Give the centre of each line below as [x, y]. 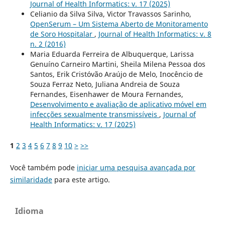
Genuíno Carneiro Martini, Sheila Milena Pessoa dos [118, 64]
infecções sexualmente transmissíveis [94, 115]
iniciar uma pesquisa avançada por [136, 168]
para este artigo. [81, 180]
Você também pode [43, 168]
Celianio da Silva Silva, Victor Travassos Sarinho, [110, 14]
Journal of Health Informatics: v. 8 [155, 34]
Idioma [29, 211]
